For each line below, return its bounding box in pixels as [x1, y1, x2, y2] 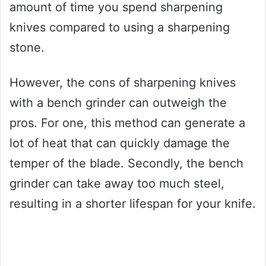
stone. [9, 40, 45, 55]
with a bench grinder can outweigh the [9, 95, 227, 110]
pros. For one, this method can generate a [9, 115, 245, 130]
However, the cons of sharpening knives [9, 75, 236, 90]
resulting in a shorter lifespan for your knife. [9, 196, 256, 211]
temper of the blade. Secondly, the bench [9, 156, 243, 170]
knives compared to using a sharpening [9, 20, 230, 34]
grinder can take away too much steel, [9, 176, 224, 191]
